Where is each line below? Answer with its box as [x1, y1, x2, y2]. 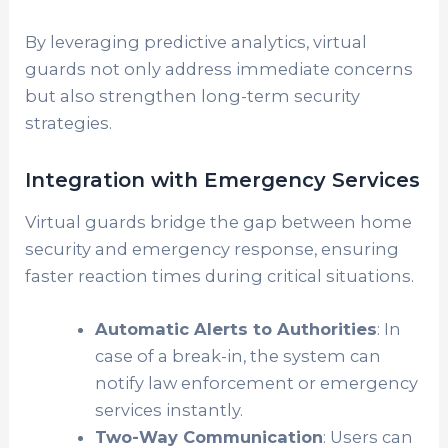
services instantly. [94, 400, 243, 421]
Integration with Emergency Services [25, 168, 421, 193]
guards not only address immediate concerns [25, 59, 414, 80]
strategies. [25, 113, 113, 134]
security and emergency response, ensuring [25, 239, 400, 260]
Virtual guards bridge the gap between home [25, 212, 413, 233]
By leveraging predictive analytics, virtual [25, 32, 368, 53]
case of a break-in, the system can [94, 346, 381, 367]
